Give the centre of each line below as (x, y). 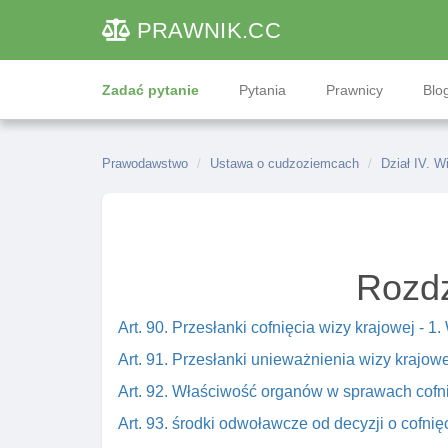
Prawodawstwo (145, 163)
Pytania (262, 90)
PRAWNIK (189, 30)
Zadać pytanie (150, 90)
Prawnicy (354, 90)
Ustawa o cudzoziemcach (284, 163)
